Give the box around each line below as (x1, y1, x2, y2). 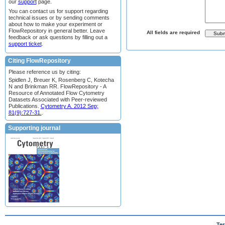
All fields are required (146, 30, 200, 35)
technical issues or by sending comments (8, 14, 109, 21)
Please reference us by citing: (8, 69, 81, 75)
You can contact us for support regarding (8, 8, 108, 14)
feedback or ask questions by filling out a (8, 34, 107, 40)
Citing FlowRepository (8, 57, 71, 64)
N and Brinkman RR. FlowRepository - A (8, 83, 106, 89)
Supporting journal (8, 125, 60, 132)
